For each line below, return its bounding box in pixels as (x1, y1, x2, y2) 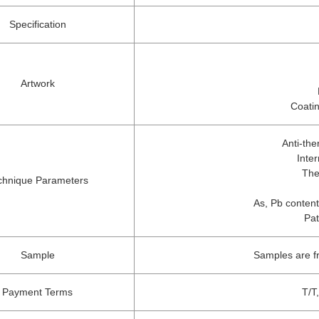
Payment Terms (2, 286, 73, 298)
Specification (9, 19, 66, 30)
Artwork (20, 78, 55, 89)
